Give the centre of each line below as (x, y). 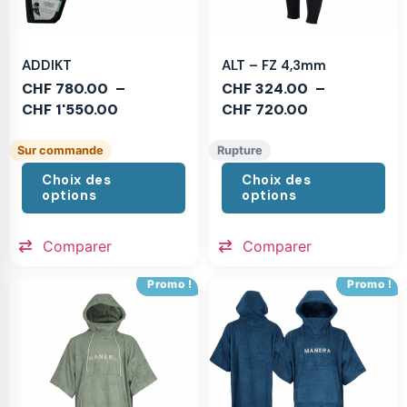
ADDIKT (47, 65)
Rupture (240, 150)
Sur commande (60, 150)
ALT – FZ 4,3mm (274, 65)
